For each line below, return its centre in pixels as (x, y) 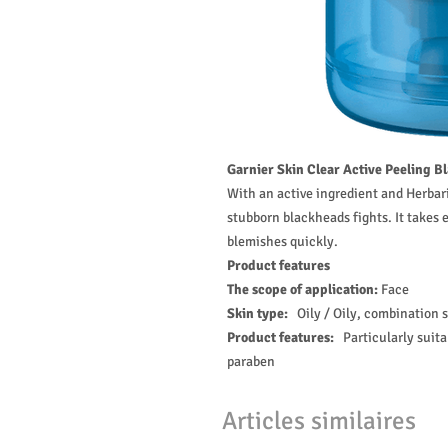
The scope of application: (302, 289)
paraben (251, 361)
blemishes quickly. (282, 241)
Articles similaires (319, 420)
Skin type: (262, 313)
